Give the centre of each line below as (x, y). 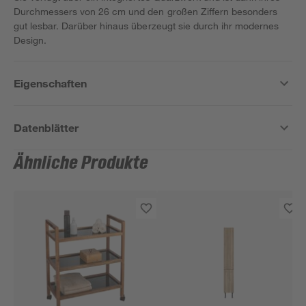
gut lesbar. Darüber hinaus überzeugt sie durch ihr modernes (147, 26)
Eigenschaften (51, 83)
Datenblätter (46, 127)
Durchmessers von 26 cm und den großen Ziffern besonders (145, 11)
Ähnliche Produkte (81, 163)
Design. (30, 40)
